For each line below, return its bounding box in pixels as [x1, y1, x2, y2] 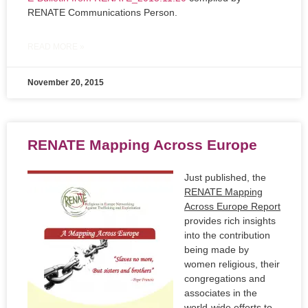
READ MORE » [27, 42, 85, 52]
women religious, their [184, 258, 280, 270]
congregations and [184, 273, 265, 285]
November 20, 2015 [27, 78, 104, 88]
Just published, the [184, 172, 266, 184]
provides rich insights [184, 215, 276, 227]
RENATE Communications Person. [27, 7, 177, 19]
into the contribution [184, 230, 270, 241]
